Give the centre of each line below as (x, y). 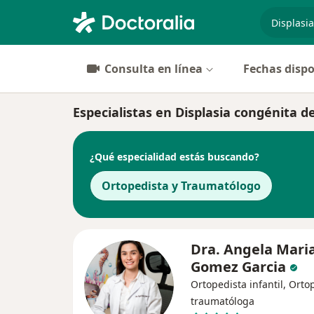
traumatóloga (223, 301)
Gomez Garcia (238, 267)
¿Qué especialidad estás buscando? (175, 156)
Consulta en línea (153, 69)
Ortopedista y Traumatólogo (181, 186)
